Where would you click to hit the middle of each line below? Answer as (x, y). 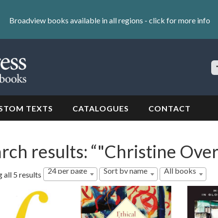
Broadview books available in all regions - (79, 20)
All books (180, 171)
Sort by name (125, 171)
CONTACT (170, 109)
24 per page (67, 171)
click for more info (179, 20)
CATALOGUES (101, 109)
